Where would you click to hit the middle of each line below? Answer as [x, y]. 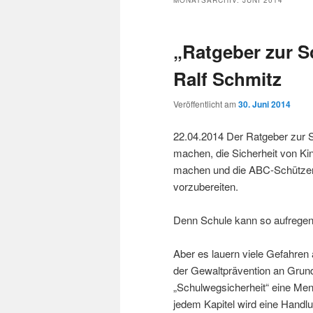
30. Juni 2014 [264, 104]
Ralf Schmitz [227, 79]
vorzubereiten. [206, 186]
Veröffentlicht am [206, 104]
